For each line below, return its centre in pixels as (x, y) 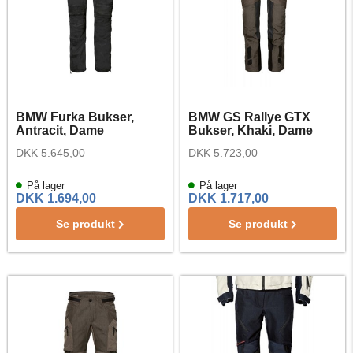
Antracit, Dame (60, 130)
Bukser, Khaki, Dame (251, 130)
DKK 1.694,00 (56, 198)
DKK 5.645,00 (50, 153)
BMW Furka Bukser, (75, 117)
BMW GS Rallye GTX (249, 117)
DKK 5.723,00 (223, 153)
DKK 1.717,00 (229, 198)
